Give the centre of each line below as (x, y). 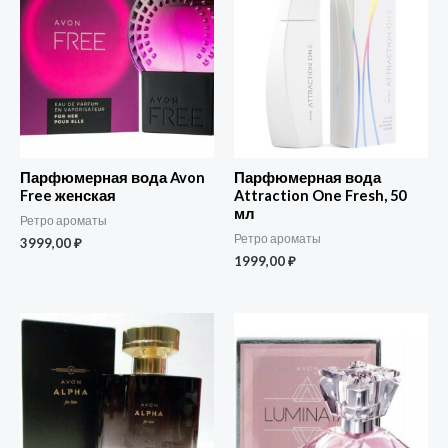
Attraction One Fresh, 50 (320, 196)
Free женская (68, 196)
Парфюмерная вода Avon (112, 178)
